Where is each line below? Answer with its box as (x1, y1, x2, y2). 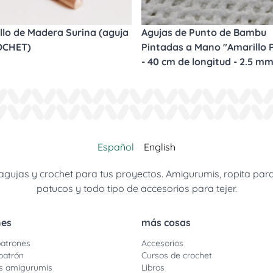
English (144, 141, 175, 153)
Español (97, 141, 134, 153)
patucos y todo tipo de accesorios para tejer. (36, 182, 237, 194)
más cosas (141, 216, 191, 229)
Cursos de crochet (141, 250, 212, 261)
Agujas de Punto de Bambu (141, 26, 266, 38)
